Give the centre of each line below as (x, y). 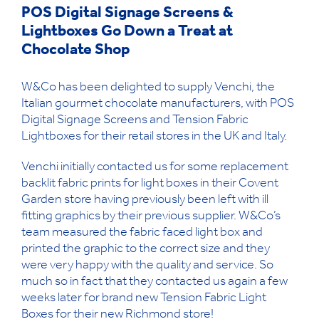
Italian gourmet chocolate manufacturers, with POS (158, 104)
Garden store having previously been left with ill (145, 200)
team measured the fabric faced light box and (142, 233)
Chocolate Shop (76, 51)
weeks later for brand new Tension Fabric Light (144, 299)
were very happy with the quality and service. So (147, 266)
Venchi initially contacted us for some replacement (155, 168)
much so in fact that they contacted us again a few (155, 282)
